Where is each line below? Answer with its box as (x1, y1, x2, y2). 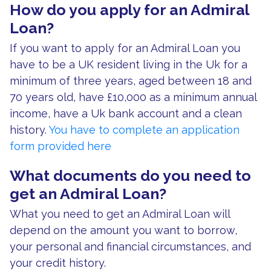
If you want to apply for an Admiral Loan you (10, 41, 240, 54)
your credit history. (10, 256, 106, 269)
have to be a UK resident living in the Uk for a (10, 57, 247, 71)
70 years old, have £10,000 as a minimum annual (10, 90, 256, 103)
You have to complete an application (49, 123, 240, 136)
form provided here (10, 139, 111, 152)
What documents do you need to (10, 166, 251, 184)
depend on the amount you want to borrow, (10, 223, 237, 237)
